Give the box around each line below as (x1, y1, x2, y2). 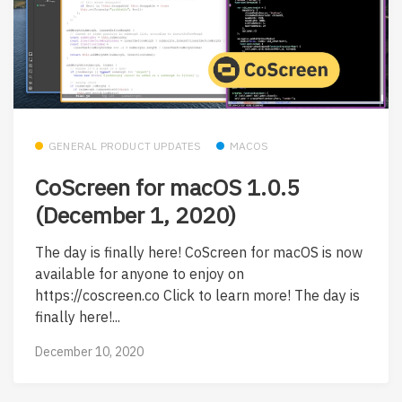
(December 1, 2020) (35, 199, 236, 230)
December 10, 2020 (35, 344, 144, 361)
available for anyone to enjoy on (35, 265, 244, 284)
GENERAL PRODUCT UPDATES (48, 139, 202, 153)
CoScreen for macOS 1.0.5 (35, 171, 300, 202)
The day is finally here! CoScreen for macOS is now (35, 243, 363, 262)
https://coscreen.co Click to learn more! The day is (35, 286, 360, 305)
